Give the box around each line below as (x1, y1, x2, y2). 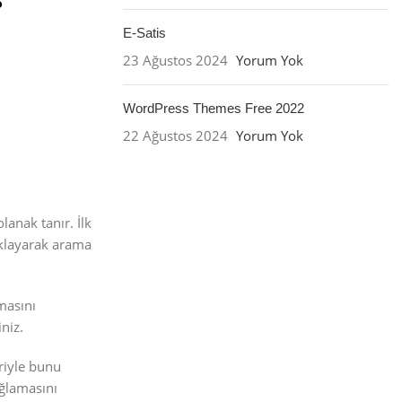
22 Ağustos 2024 (122, 127, 228, 144)
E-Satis (122, 25, 166, 40)
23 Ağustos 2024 (122, 51, 228, 69)
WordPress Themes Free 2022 (122, 100, 304, 116)
